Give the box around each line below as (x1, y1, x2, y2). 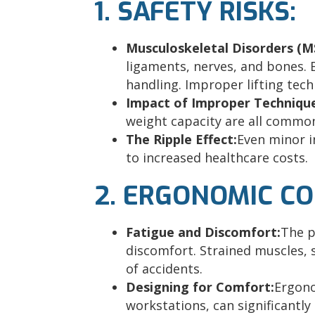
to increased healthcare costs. (126, 149, 309, 167)
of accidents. (126, 260, 203, 278)
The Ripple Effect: (126, 131, 238, 148)
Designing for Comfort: (126, 278, 275, 296)
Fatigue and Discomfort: (126, 224, 281, 241)
